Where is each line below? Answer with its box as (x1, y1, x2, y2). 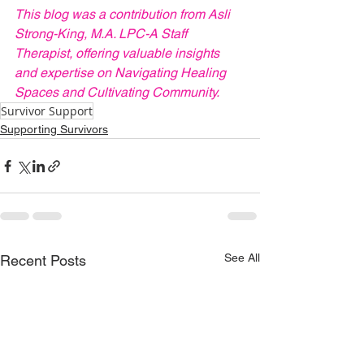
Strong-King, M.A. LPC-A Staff (15, 26, 190, 42)
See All (224, 251, 260, 265)
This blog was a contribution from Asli (15, 6, 233, 23)
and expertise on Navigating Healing (15, 65, 229, 81)
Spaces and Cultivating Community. (15, 84, 219, 101)
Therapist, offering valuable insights (15, 45, 223, 62)
